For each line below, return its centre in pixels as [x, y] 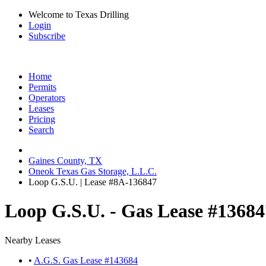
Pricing [42, 119]
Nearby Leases [33, 240]
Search [41, 130]
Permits [42, 87]
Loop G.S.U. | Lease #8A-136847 [93, 182]
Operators [47, 98]
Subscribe [47, 36]
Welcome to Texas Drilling [79, 15]
